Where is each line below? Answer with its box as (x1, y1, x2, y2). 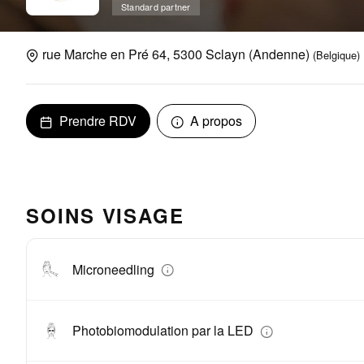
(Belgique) (313, 47, 360, 63)
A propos (187, 111, 242, 131)
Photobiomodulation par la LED (72, 321, 257, 340)
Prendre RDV (56, 111, 136, 131)
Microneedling (72, 259, 158, 279)
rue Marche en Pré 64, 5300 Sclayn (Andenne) (39, 45, 313, 64)
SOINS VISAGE (26, 201, 185, 230)
